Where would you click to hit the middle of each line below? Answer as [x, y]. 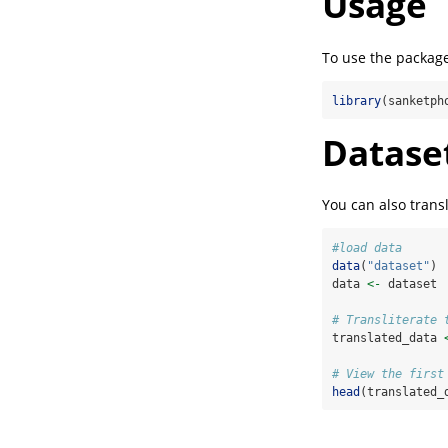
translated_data [388, 338]
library [356, 100]
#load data [367, 248]
